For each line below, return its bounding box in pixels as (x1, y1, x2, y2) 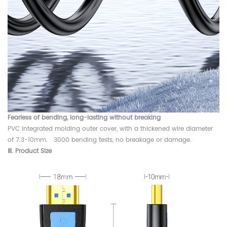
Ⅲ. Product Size (8, 146, 52, 156)
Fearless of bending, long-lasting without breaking (8, 112, 161, 123)
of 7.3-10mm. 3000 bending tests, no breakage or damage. (8, 135, 192, 145)
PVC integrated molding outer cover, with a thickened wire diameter (8, 124, 213, 134)
